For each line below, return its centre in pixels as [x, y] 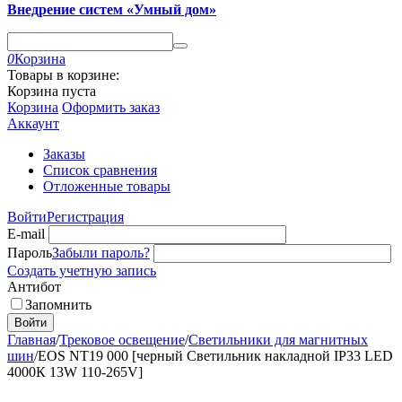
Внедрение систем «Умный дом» [112, 9]
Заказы [64, 154]
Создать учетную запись [82, 271]
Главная [31, 340]
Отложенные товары [107, 186]
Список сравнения [100, 170]
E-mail [26, 234]
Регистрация [85, 217]
